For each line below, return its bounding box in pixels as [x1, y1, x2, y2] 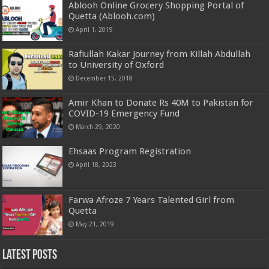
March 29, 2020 [76, 122, 121, 130]
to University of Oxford [68, 59, 165, 70]
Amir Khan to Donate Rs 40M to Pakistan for [68, 97, 254, 108]
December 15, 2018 [76, 74, 133, 82]
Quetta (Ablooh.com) [68, 10, 156, 22]
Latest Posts [2, 249, 58, 263]
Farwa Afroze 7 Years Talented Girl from [68, 195, 235, 206]
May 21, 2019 [76, 220, 115, 228]
